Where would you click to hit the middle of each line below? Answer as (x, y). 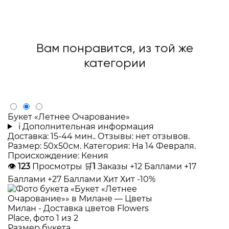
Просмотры (57, 166)
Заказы (113, 166)
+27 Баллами (75, 179)
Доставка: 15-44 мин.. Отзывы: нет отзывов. (99, 136)
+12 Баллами (157, 166)
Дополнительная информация (88, 126)
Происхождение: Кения (58, 155)
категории (114, 63)
